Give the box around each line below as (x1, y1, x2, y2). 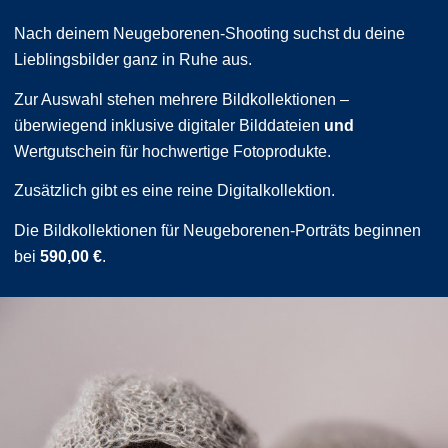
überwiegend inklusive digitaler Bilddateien (14, 116, 324, 134)
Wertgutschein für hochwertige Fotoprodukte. (14, 142, 331, 160)
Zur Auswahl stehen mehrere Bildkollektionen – (14, 90, 349, 108)
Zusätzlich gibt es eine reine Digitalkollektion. (14, 182, 335, 200)
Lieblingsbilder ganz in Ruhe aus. (14, 51, 252, 69)
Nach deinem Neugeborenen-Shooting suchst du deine (14, 25, 405, 43)
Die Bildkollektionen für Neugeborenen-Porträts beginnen (14, 221, 421, 239)
